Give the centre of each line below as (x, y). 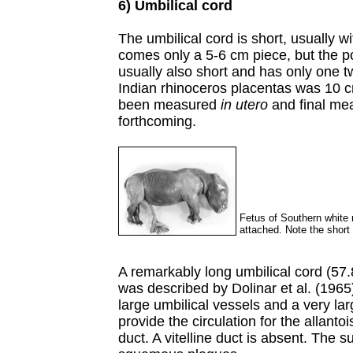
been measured (169, 105)
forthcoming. (157, 121)
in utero (244, 105)
